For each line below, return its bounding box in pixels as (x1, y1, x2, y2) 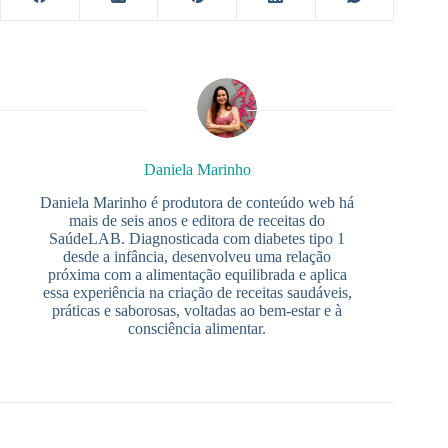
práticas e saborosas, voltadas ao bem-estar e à (52, 301, 343, 319)
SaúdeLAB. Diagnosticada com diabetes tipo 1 (49, 229, 346, 247)
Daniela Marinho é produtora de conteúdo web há (40, 193, 355, 211)
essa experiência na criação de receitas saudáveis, (42, 283, 352, 301)
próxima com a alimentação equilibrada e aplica (47, 265, 347, 283)
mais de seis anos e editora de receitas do (69, 211, 326, 229)
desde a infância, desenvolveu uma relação (63, 247, 332, 265)
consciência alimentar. (128, 319, 267, 337)
